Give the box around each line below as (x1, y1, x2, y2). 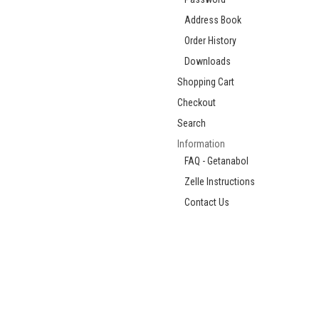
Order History (184, 35, 236, 47)
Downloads (184, 56, 231, 68)
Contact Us (184, 197, 229, 209)
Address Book (184, 14, 241, 26)
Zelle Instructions (184, 176, 255, 188)
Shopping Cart (177, 76, 234, 88)
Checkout (177, 97, 216, 109)
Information (177, 138, 225, 150)
